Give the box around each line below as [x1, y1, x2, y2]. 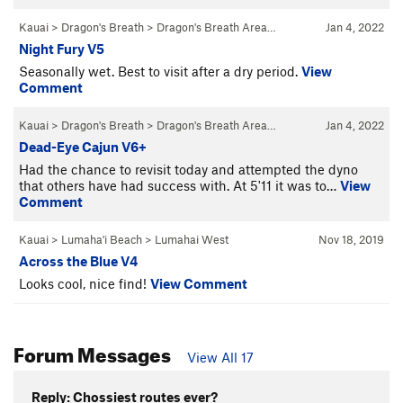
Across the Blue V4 [19, 252, 138, 269]
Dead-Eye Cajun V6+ [19, 138, 147, 155]
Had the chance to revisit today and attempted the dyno [19, 160, 358, 177]
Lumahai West [155, 231, 228, 246]
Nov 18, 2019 [318, 231, 384, 246]
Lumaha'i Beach [61, 231, 142, 246]
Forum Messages [13, 335, 175, 367]
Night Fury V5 [19, 40, 104, 57]
